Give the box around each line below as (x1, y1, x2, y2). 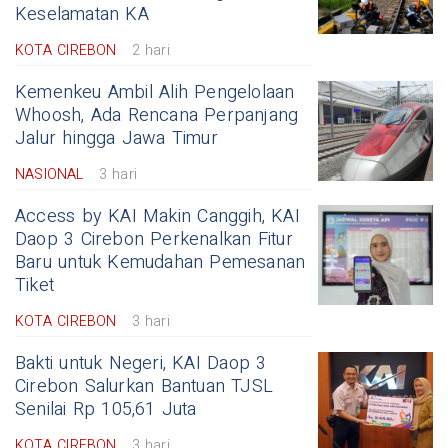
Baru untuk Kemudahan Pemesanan (15, 249, 306, 277)
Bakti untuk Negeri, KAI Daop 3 (15, 350, 267, 378)
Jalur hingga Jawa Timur (15, 125, 218, 153)
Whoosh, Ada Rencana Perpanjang (15, 102, 299, 130)
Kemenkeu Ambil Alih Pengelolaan (15, 79, 295, 107)
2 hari (131, 40, 170, 62)
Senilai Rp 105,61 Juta (15, 396, 197, 424)
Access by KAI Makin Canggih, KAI (15, 203, 300, 231)
